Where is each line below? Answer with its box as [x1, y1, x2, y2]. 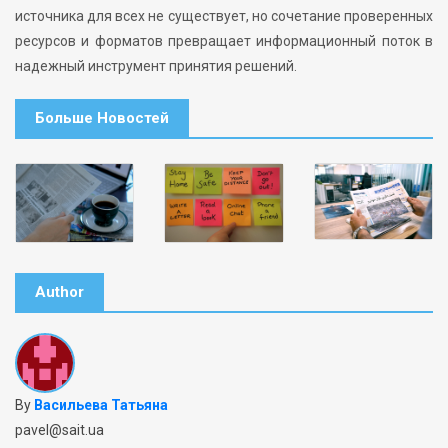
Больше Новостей [35, 109, 169, 128]
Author [35, 283, 84, 302]
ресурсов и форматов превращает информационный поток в [15, 33, 433, 50]
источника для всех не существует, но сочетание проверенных [15, 8, 433, 25]
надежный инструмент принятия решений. [15, 58, 297, 75]
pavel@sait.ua [15, 422, 104, 439]
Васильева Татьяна [34, 397, 168, 414]
